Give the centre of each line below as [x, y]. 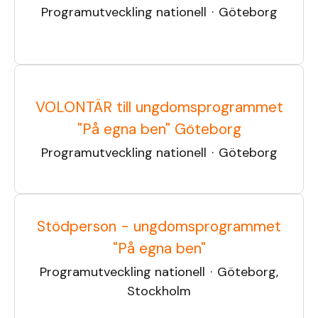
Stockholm [159, 291]
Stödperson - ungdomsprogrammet [159, 226]
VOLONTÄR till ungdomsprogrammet [159, 107]
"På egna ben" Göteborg [159, 129]
